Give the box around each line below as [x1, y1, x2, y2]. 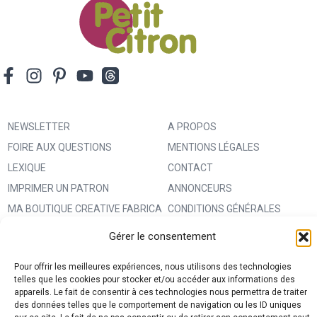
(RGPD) [168, 285, 201, 297]
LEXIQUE [7, 162, 46, 174]
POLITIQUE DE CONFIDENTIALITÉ [168, 244, 313, 256]
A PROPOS [168, 121, 217, 133]
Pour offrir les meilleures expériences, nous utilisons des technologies [14, 262, 292, 272]
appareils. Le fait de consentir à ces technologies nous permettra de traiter [14, 287, 307, 297]
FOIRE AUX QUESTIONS [7, 142, 112, 154]
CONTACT [168, 162, 214, 174]
